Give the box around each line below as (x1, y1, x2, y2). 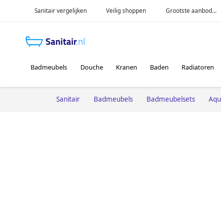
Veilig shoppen (106, 6, 147, 14)
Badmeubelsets (147, 94, 195, 104)
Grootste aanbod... (166, 6, 217, 14)
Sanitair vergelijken (34, 6, 87, 14)
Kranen (115, 63, 137, 72)
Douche (80, 63, 103, 72)
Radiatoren (182, 63, 215, 72)
